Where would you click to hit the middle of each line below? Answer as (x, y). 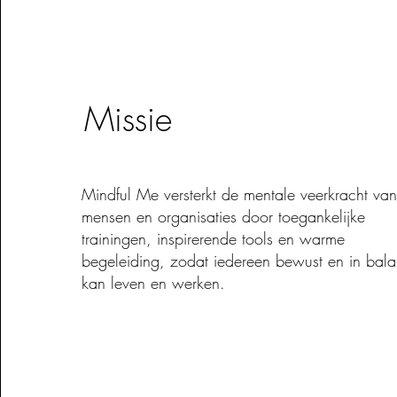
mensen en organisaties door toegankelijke (224, 216)
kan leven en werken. (154, 283)
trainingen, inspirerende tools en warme (214, 238)
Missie (128, 119)
